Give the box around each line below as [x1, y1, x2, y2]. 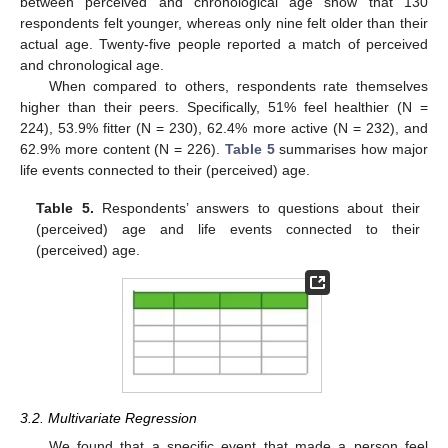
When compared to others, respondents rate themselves [48, 77, 428, 94]
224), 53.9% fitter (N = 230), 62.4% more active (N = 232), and [20, 119, 428, 136]
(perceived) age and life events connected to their [36, 220, 420, 237]
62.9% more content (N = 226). [20, 140, 225, 157]
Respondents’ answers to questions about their [93, 199, 420, 216]
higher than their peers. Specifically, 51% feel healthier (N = [20, 98, 428, 115]
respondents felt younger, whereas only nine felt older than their [20, 14, 428, 31]
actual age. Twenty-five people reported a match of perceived [20, 35, 428, 52]
